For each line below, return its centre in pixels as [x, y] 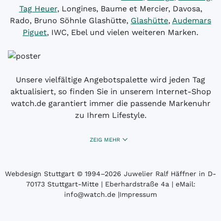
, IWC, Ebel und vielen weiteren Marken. [123, 32]
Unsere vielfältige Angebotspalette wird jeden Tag [110, 79]
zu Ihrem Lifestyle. [110, 115]
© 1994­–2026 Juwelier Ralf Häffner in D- [145, 173]
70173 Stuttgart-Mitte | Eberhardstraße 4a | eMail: [110, 184]
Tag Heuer [38, 8]
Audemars [192, 20]
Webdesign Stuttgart [40, 173]
